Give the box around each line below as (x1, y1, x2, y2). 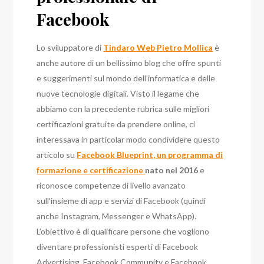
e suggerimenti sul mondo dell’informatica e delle (37, 73, 216, 84)
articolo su (37, 150, 77, 160)
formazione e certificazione (37, 165, 146, 176)
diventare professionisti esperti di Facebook (37, 242, 199, 252)
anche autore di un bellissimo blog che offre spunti (37, 58, 222, 68)
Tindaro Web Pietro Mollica (103, 42, 213, 53)
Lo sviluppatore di (37, 42, 104, 53)
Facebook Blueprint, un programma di (77, 150, 223, 160)
